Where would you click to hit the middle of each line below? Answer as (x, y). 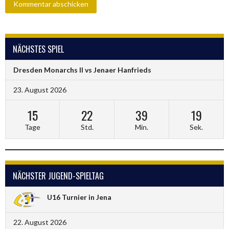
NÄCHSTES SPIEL (38, 49)
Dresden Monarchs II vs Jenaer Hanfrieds (82, 70)
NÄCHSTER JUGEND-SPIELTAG (58, 176)
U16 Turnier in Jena (79, 197)
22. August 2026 (40, 222)
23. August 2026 (40, 90)
